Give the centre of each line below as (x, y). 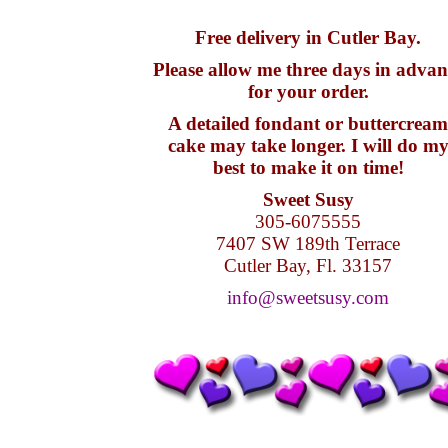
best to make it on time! (308, 167)
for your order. (308, 91)
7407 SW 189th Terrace (308, 243)
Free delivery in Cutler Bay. (308, 37)
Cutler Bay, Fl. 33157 (308, 265)
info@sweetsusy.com (308, 297)
